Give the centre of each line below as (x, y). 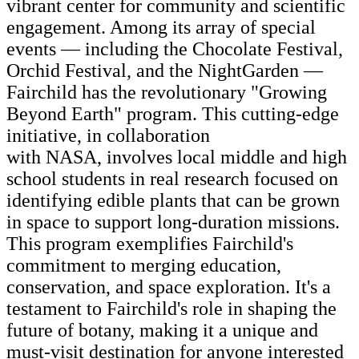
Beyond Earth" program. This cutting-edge (173, 114)
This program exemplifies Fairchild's (150, 244)
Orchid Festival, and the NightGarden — (165, 71)
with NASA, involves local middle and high (177, 157)
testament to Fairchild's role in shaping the (171, 309)
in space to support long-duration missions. (173, 222)
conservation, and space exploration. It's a (169, 287)
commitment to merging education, (144, 266)
